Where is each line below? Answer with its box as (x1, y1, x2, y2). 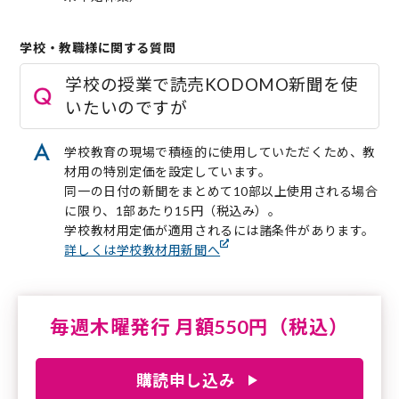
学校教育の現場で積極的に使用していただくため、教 (64, 143, 376, 159)
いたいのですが (65, 96, 188, 118)
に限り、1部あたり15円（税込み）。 (64, 202, 281, 218)
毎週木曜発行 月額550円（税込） (50, 314, 349, 338)
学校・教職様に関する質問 (20, 39, 176, 55)
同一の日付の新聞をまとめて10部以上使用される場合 (64, 183, 379, 199)
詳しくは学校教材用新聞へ (64, 241, 221, 257)
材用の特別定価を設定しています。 (64, 163, 272, 179)
